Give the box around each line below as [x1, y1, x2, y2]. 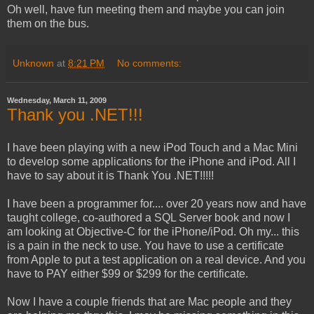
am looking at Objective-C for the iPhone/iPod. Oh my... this [7, 226, 299, 238]
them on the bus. [7, 17, 89, 29]
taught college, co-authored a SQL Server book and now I [7, 212, 290, 224]
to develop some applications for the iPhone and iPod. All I [7, 156, 296, 168]
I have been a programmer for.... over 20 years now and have [7, 198, 306, 210]
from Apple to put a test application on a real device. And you [7, 254, 306, 266]
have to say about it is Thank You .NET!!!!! [7, 170, 214, 182]
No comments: [117, 57, 182, 69]
